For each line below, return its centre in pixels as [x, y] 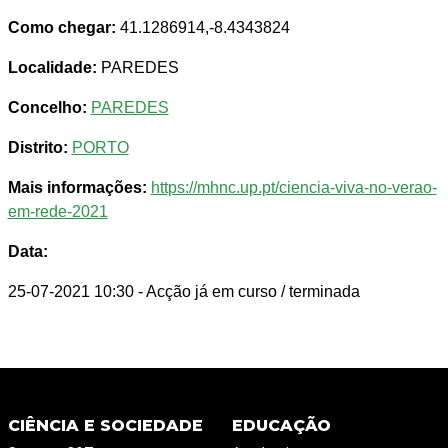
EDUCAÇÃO [281, 426]
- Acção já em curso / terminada [248, 292]
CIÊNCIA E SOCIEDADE [105, 426]
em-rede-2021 [57, 212]
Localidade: [52, 68]
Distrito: [37, 148]
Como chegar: [61, 28]
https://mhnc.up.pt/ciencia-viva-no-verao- [293, 188]
